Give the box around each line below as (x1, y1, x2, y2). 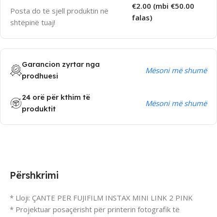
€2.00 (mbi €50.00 (132, 1, 195, 11)
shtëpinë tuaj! (10, 17, 55, 28)
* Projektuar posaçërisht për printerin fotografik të (10, 204, 180, 215)
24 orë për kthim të (22, 93, 90, 102)
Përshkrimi (10, 169, 59, 182)
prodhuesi (22, 71, 58, 81)
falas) (132, 13, 153, 23)
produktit (22, 104, 56, 114)
